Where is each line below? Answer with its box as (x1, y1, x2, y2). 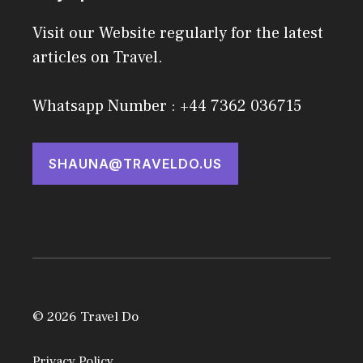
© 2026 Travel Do (32, 308, 139, 327)
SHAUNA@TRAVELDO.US (49, 156, 222, 173)
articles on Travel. (32, 47, 163, 69)
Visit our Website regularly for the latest (32, 23, 323, 45)
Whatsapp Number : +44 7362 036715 (32, 96, 301, 117)
